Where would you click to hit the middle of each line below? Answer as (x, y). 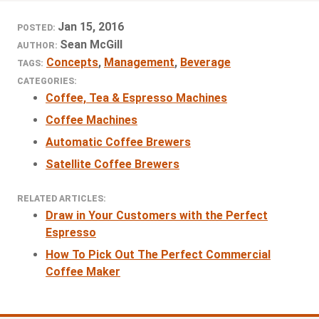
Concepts (72, 62)
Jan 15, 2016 (91, 26)
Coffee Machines (91, 120)
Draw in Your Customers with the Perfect (157, 215)
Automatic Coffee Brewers (118, 142)
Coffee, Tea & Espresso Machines (136, 98)
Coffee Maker (83, 271)
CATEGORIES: (47, 81)
